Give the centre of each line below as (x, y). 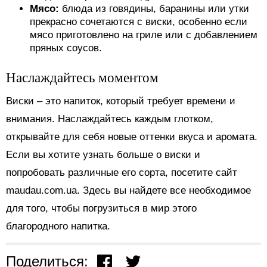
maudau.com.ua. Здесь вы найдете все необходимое (128, 191)
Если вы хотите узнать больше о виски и (103, 155)
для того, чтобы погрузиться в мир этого (101, 209)
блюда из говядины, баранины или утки (156, 9)
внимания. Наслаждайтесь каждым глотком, (110, 119)
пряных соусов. (66, 48)
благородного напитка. (58, 226)
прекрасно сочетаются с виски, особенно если (139, 22)
